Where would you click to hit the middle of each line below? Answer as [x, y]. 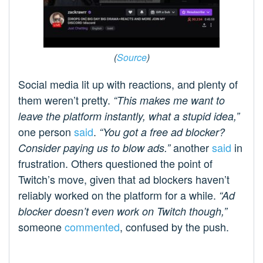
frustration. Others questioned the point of [115, 163]
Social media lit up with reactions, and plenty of [128, 84]
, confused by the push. [174, 227]
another [193, 148]
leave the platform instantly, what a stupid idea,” [129, 116]
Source [131, 58]
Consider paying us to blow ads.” [96, 148]
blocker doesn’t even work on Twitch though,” [123, 211]
